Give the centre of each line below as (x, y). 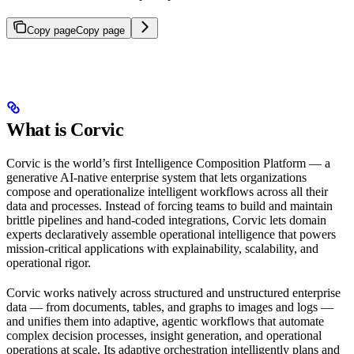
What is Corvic (65, 130)
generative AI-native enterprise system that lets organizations (156, 178)
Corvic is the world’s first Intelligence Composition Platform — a (168, 164)
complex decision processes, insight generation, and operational (164, 336)
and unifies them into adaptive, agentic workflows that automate (165, 322)
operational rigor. (49, 263)
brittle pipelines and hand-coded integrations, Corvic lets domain (166, 220)
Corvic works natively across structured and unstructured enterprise (173, 293)
